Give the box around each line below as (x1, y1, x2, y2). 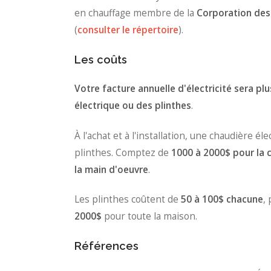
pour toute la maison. (102, 210, 197, 223)
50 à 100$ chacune (178, 193, 263, 206)
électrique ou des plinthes (74, 99, 191, 113)
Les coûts (74, 53, 127, 66)
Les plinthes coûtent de (74, 193, 178, 206)
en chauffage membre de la (74, 7, 197, 20)
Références (74, 239, 139, 252)
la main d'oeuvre (74, 163, 148, 176)
